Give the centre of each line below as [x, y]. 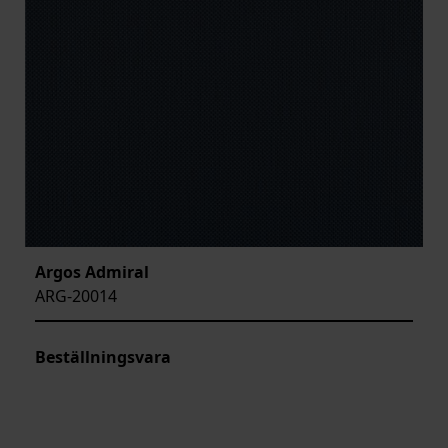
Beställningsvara [103, 356]
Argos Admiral [92, 271]
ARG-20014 [76, 295]
